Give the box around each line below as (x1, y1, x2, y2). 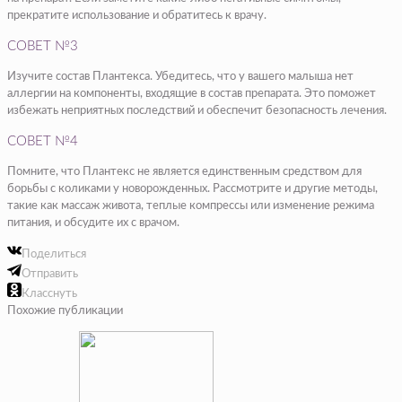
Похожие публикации (7, 305, 123, 318)
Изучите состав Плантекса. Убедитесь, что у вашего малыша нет (7, 71, 354, 83)
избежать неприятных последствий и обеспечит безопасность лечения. (7, 105, 387, 118)
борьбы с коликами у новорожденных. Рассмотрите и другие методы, (7, 183, 378, 196)
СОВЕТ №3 (7, 39, 78, 54)
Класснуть (22, 288, 77, 301)
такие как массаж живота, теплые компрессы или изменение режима (7, 200, 374, 213)
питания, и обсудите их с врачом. (7, 217, 179, 230)
